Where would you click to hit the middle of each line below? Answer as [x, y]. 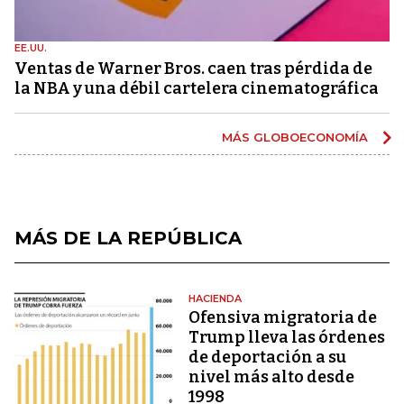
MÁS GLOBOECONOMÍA [297, 137]
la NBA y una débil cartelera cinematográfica [197, 88]
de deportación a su [268, 357]
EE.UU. [31, 47]
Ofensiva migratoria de [283, 317]
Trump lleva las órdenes [287, 337]
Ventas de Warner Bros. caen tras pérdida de [193, 68]
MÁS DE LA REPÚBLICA [128, 238]
